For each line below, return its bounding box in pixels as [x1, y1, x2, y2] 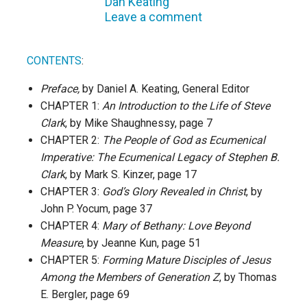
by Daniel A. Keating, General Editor [79, 82, 249, 95]
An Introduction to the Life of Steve [102, 99, 270, 112]
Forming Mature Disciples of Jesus [102, 253, 271, 267]
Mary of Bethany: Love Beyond [102, 219, 250, 232]
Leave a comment [105, 9, 202, 24]
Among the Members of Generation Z [40, 270, 219, 284]
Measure [40, 236, 82, 249]
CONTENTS [27, 53, 82, 67]
